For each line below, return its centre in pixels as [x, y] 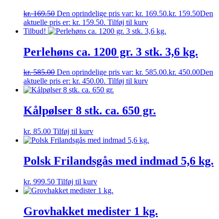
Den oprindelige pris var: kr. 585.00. [113, 72]
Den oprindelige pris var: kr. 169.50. [113, 13]
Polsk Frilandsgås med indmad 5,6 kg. [119, 161]
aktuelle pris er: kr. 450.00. [65, 81]
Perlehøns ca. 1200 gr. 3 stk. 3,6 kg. [111, 52]
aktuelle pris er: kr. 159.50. [65, 22]
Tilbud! [35, 31]
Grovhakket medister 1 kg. [91, 211]
